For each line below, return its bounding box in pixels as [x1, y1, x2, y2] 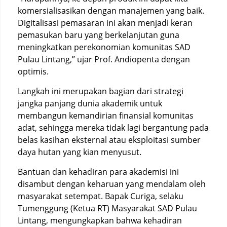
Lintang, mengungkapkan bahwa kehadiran [18, 215, 182, 226]
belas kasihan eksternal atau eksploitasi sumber [18, 134, 201, 145]
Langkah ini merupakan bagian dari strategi [18, 86, 183, 97]
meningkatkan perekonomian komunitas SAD [18, 42, 191, 53]
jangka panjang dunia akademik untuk [18, 98, 162, 109]
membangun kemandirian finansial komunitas [18, 110, 194, 121]
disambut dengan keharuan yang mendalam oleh [18, 178, 206, 190]
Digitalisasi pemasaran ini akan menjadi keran [18, 17, 193, 28]
